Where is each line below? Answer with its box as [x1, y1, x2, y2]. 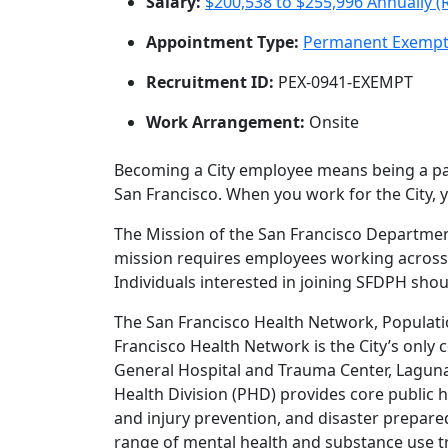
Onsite [309, 111, 359, 133]
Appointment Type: [146, 31, 303, 53]
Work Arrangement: [146, 111, 309, 133]
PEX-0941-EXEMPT [278, 71, 413, 93]
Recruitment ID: [146, 71, 278, 93]
